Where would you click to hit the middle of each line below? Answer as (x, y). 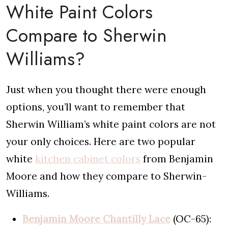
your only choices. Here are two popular (101, 142)
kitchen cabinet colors (88, 159)
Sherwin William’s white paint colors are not (111, 124)
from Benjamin (177, 159)
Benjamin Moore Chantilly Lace (96, 219)
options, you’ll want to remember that (96, 107)
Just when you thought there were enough (106, 90)
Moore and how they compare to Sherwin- (106, 176)
